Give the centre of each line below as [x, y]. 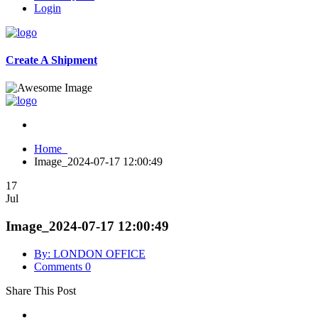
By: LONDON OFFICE [90, 253]
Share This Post [41, 290]
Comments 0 [62, 266]
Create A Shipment [51, 60]
